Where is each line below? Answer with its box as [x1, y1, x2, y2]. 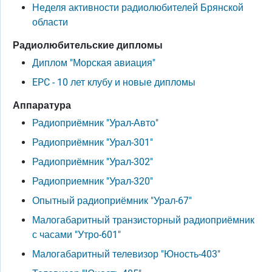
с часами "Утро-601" [32, 229, 121, 240]
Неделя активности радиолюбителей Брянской [32, 2, 243, 13]
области [32, 16, 68, 28]
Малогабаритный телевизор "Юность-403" [32, 248, 220, 260]
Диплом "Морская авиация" [32, 57, 155, 69]
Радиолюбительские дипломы [13, 39, 163, 51]
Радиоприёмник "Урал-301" [32, 137, 153, 148]
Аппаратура [13, 100, 71, 111]
